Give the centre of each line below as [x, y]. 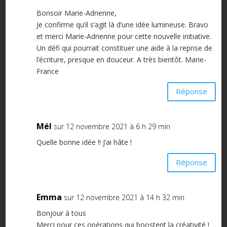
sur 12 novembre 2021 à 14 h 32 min [124, 197]
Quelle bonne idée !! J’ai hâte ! [84, 142]
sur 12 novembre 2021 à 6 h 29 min [112, 126]
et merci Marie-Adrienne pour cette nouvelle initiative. [124, 36]
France [47, 71]
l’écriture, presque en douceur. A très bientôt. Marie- [121, 59]
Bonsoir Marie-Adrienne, [76, 13]
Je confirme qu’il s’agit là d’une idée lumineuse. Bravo [122, 24]
